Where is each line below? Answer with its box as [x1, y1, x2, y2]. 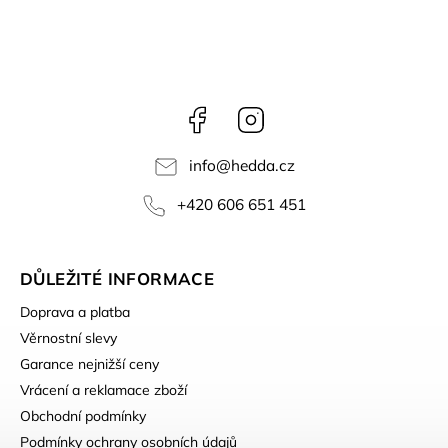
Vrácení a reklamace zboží [20, 380, 187, 399]
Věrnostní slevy [20, 328, 117, 347]
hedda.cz [230, 156, 295, 176]
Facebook [212, 104, 274, 123]
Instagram [266, 104, 331, 123]
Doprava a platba [20, 302, 130, 321]
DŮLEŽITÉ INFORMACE [20, 267, 215, 289]
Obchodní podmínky [20, 406, 146, 425]
